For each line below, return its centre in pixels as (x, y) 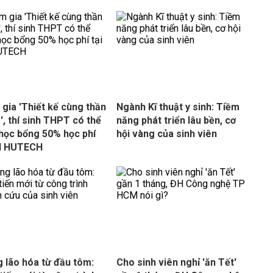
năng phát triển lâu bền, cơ (176, 120)
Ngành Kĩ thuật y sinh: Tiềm (178, 107)
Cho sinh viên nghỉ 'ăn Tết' (176, 262)
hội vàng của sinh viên (166, 134)
